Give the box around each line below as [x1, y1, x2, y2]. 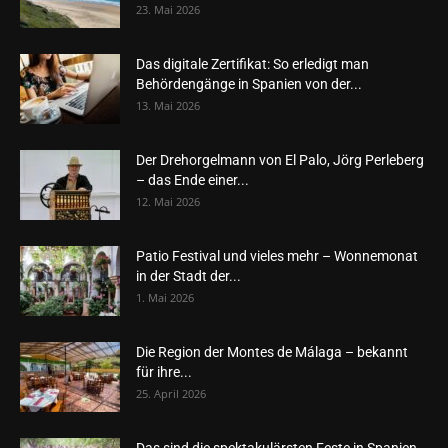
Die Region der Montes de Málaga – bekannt [136, 344, 408, 360]
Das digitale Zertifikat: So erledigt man [136, 56, 369, 72]
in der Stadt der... [136, 268, 241, 284]
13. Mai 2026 [136, 98, 200, 113]
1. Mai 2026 [136, 290, 194, 305]
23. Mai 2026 [136, 2, 200, 17]
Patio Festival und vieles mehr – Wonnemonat [136, 248, 418, 264]
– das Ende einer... [136, 172, 249, 188]
